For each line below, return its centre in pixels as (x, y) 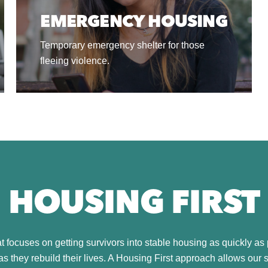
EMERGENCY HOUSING (134, 23)
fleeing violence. (75, 61)
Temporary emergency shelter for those (123, 45)
